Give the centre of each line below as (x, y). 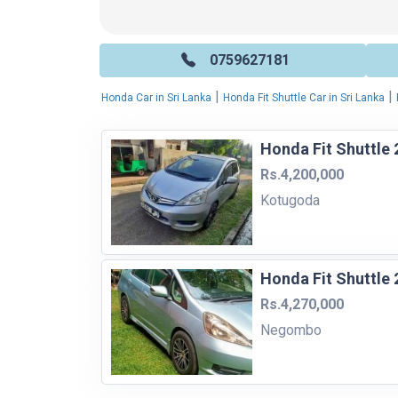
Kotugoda (290, 200)
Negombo (291, 330)
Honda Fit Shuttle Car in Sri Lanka (304, 97)
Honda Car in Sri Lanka (156, 97)
